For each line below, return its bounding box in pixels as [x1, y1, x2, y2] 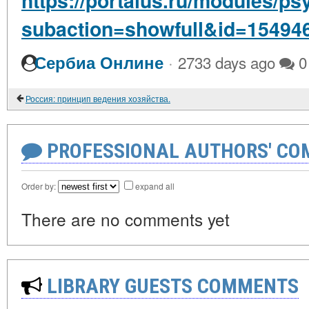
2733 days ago [178, 51, 275, 74]
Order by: [21, 180, 58, 192]
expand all [135, 180, 175, 192]
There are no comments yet [21, 207, 230, 232]
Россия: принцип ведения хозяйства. [26, 92, 170, 105]
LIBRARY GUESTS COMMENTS [42, 274, 299, 299]
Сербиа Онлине [34, 50, 163, 75]
